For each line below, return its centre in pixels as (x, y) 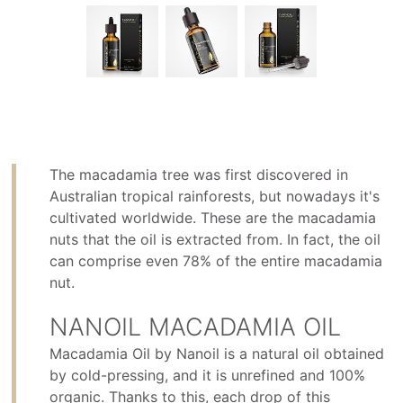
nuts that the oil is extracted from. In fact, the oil (215, 240)
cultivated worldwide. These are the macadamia (213, 218)
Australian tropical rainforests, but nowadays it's (215, 197)
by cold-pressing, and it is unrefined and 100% (208, 376)
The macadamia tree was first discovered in (199, 175)
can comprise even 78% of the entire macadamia (216, 261)
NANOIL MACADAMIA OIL (196, 327)
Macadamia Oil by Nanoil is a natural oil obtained (217, 354)
